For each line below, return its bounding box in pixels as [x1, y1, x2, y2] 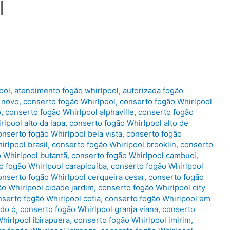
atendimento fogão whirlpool [14, 86, 119, 96]
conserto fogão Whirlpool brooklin [52, 140, 176, 150]
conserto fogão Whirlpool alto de [69, 118, 188, 128]
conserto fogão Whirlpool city [98, 183, 205, 193]
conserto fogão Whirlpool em [105, 194, 210, 204]
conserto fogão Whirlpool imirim [74, 215, 191, 225]
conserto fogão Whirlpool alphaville [5, 107, 134, 118]
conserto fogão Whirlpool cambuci [71, 150, 196, 161]
